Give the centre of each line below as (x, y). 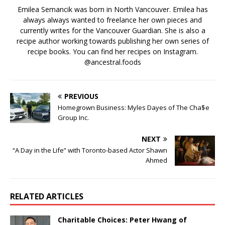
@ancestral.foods (113, 62)
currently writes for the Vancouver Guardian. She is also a (113, 30)
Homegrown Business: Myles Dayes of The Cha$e (134, 107)
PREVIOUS (81, 96)
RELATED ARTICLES (47, 196)
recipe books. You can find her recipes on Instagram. (113, 51)
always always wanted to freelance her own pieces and (113, 20)
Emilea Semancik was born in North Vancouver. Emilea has (113, 9)
